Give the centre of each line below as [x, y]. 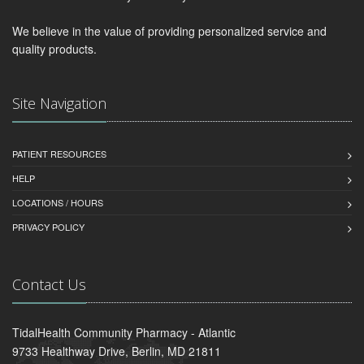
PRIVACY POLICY [48, 226]
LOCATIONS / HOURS [58, 202]
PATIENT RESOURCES [59, 153]
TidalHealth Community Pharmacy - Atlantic [124, 332]
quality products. [54, 48]
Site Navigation [59, 103]
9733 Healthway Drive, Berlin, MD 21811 [117, 351]
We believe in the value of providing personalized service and [169, 30]
